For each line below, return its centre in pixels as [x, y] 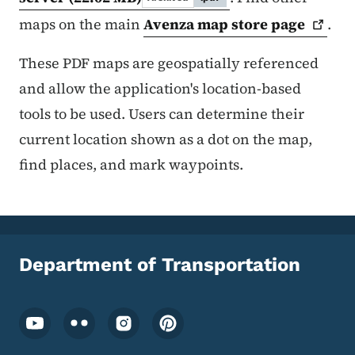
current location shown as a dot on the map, [166, 139]
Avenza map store [207, 24]
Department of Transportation [160, 264]
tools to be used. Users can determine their [162, 113]
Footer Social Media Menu [121, 316]
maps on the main [81, 24]
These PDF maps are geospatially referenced [169, 63]
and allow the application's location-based [160, 88]
